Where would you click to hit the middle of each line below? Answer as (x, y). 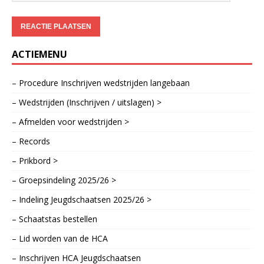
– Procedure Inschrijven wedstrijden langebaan (101, 83)
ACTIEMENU (39, 55)
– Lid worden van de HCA (60, 239)
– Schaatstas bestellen (55, 219)
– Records (31, 141)
